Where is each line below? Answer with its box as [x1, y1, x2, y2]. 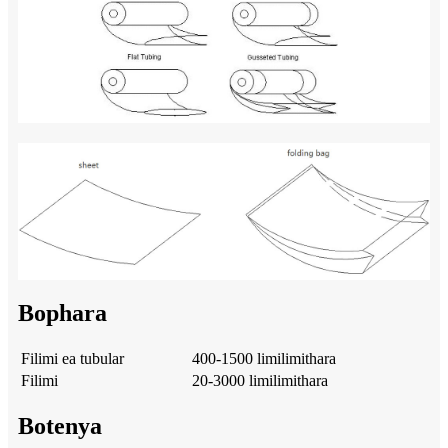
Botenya [18, 412, 102, 439]
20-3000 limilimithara [192, 371, 328, 389]
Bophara [18, 299, 107, 326]
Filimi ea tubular [21, 349, 124, 367]
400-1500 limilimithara [192, 349, 336, 367]
